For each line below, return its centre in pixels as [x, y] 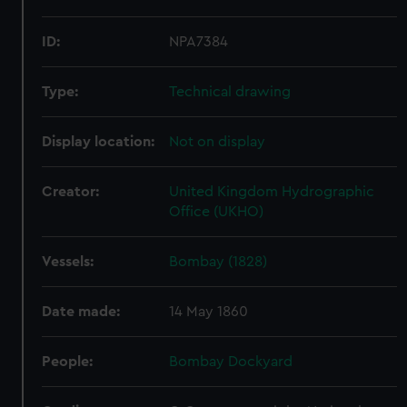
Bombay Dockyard [231, 362]
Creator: [71, 192]
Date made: [81, 312]
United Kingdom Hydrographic [272, 192]
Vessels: [68, 262]
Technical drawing [230, 92]
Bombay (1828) [218, 262]
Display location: [99, 142]
